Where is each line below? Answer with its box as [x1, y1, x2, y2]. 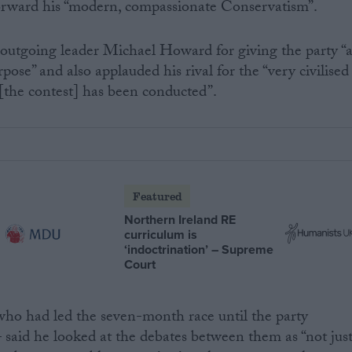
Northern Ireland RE [124, 210, 236, 229]
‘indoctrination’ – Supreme [124, 240, 274, 258]
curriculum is [124, 225, 198, 244]
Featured [132, 188, 182, 203]
